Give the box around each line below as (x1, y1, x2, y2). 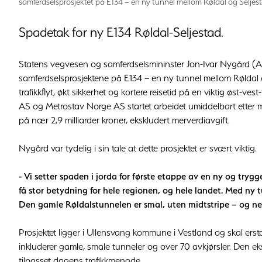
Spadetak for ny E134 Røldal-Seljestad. (19, 24, 223, 41)
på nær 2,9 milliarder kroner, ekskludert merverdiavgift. (19, 114, 230, 126)
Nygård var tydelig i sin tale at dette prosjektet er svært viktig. (19, 142, 257, 154)
